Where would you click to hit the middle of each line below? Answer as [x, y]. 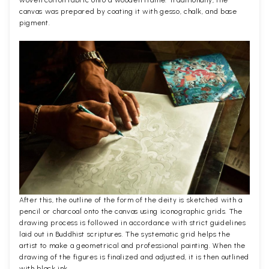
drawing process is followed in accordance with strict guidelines [133, 223]
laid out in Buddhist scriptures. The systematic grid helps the [125, 234]
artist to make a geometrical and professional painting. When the [132, 246]
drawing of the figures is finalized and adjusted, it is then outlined [134, 257]
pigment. [35, 23]
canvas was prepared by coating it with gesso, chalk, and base [128, 12]
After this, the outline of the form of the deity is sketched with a [131, 200]
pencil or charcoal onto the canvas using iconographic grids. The [131, 212]
